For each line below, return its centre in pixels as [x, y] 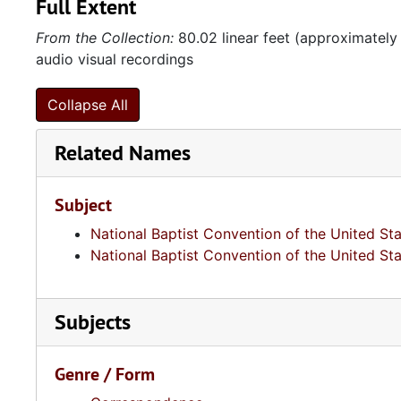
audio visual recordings [115, 59]
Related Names [123, 153]
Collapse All [88, 105]
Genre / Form [105, 374]
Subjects [93, 322]
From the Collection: [105, 38]
